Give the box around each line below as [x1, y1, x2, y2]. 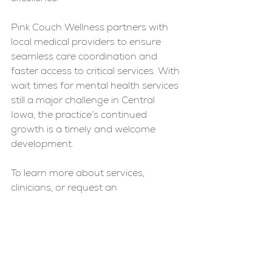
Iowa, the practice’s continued [11, 108, 149, 121]
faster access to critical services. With [11, 64, 182, 78]
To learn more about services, [11, 166, 147, 180]
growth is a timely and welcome [11, 123, 158, 136]
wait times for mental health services [11, 79, 181, 92]
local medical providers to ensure [11, 35, 163, 49]
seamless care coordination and [11, 50, 160, 63]
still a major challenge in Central [11, 93, 157, 107]
